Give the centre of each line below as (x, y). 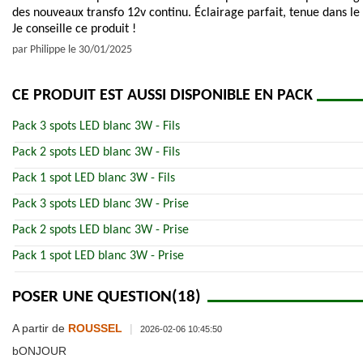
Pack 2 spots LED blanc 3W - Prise (100, 230)
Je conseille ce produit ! (74, 29)
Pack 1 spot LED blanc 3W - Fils (94, 178)
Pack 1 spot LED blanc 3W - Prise (98, 256)
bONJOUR (39, 351)
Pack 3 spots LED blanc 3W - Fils (96, 126)
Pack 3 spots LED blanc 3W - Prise (100, 204)
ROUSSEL (95, 329)
